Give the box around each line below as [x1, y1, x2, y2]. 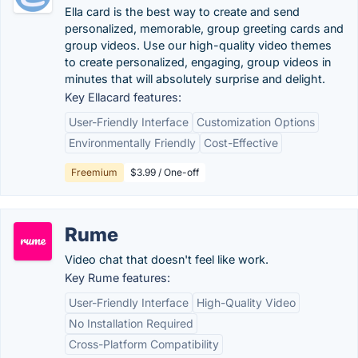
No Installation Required [69, 316, 193, 330]
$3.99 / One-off [130, 166, 199, 178]
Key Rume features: [65, 271, 170, 284]
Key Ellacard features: [65, 90, 181, 104]
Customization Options [197, 115, 315, 129]
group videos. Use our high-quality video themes [65, 38, 332, 52]
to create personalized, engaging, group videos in [65, 55, 331, 69]
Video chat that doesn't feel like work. [65, 253, 268, 266]
